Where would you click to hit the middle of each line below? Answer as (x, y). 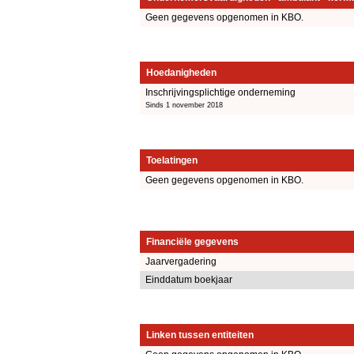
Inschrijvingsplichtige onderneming (220, 92)
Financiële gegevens (192, 242)
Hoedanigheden (181, 72)
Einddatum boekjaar (189, 280)
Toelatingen (172, 160)
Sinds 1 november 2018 (184, 105)
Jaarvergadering (181, 262)
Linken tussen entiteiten (200, 335)
